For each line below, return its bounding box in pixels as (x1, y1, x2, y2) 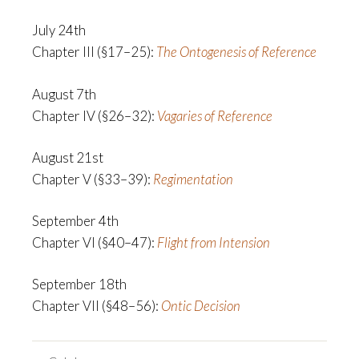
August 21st (32, 148, 103, 166)
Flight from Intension (157, 233, 270, 251)
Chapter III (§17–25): (32, 43, 156, 61)
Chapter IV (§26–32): (32, 107, 157, 124)
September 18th (32, 276, 127, 293)
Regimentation (153, 170, 233, 188)
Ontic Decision (161, 297, 240, 315)
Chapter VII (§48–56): (32, 297, 161, 315)
